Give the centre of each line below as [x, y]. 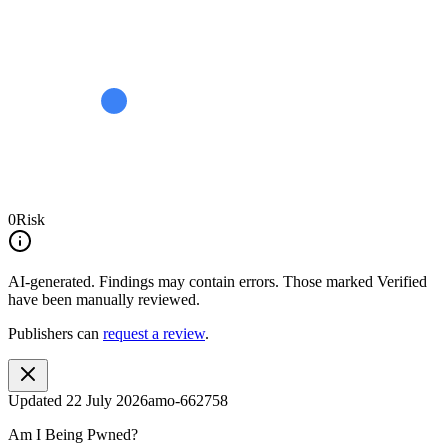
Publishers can [53, 333]
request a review [154, 333]
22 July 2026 [107, 400]
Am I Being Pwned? [73, 434]
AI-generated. [51, 281]
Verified [402, 281]
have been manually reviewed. [104, 299]
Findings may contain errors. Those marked [236, 281]
